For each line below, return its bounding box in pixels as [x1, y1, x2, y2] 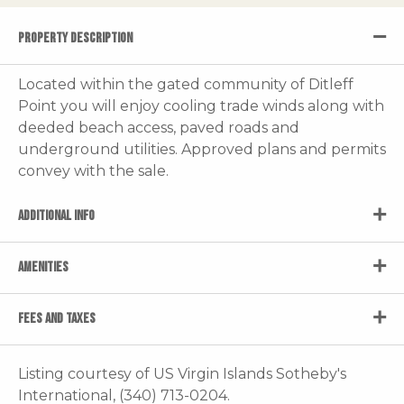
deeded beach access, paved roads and [18, 118, 299, 136]
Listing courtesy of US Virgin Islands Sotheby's [18, 364, 346, 382]
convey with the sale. [18, 161, 169, 179]
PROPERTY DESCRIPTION [18, 29, 133, 47]
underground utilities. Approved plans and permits [18, 140, 386, 158]
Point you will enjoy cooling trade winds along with [18, 96, 384, 115]
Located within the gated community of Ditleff [18, 75, 353, 93]
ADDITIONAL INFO [18, 207, 95, 225]
